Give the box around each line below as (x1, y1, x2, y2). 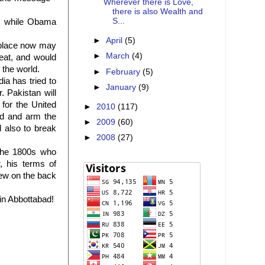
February (106, 67, 143, 76)
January (106, 82, 139, 92)
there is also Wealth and (112, 7, 203, 17)
